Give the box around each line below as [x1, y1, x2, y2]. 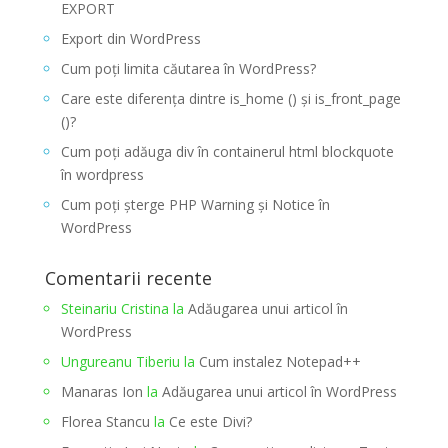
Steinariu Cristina [60, 299, 169, 319]
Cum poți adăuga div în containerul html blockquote [60, 142, 394, 162]
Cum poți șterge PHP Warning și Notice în [60, 195, 330, 215]
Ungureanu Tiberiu [60, 352, 180, 372]
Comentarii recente [44, 266, 212, 291]
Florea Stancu [60, 412, 150, 432]
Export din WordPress [60, 29, 201, 49]
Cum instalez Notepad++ [198, 352, 361, 372]
